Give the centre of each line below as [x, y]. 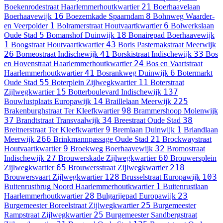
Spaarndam [126, 16]
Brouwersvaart [27, 177]
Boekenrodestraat [31, 7]
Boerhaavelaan [177, 7]
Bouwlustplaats [28, 102]
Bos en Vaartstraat [174, 64]
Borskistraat [131, 54]
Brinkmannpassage [83, 139]
